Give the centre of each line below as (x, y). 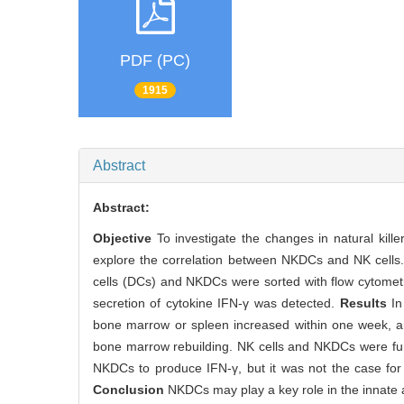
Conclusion (129, 389)
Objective (122, 238)
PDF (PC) (155, 61)
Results (361, 303)
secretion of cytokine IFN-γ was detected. (214, 303)
